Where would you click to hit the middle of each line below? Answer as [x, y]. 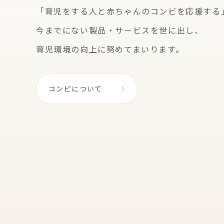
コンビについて [75, 88]
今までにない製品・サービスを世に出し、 [120, 30]
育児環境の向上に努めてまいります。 [110, 49]
